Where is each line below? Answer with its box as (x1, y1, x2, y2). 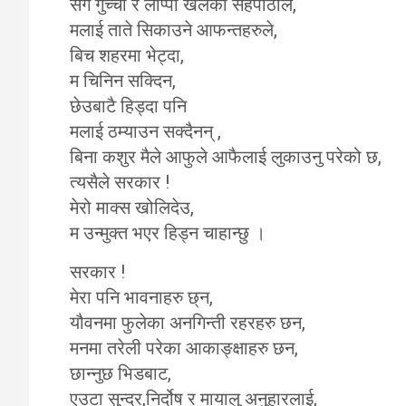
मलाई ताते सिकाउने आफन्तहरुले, (70, 19, 277, 41)
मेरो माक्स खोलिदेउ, (70, 197, 194, 218)
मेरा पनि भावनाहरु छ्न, (70, 286, 213, 308)
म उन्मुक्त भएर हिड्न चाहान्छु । (70, 222, 266, 244)
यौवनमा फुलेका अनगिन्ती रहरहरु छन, (70, 312, 305, 333)
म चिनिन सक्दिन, (70, 70, 176, 92)
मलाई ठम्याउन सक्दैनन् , (70, 121, 221, 142)
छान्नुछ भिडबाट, (70, 362, 171, 384)
